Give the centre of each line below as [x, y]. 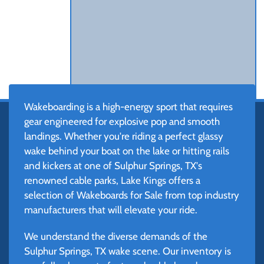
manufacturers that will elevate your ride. [110, 209]
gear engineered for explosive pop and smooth [122, 121]
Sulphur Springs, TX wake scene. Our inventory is [127, 251]
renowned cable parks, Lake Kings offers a [112, 180]
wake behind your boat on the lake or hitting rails [126, 151]
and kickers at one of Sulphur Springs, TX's [113, 165]
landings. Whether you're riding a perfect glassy [123, 136]
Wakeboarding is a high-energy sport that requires [128, 106]
